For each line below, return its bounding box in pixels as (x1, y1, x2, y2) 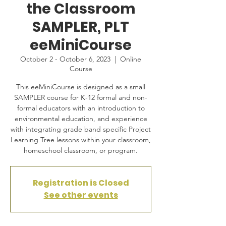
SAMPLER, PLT (32, 17, 129, 37)
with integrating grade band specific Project (11, 125, 151, 134)
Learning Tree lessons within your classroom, (11, 135, 151, 144)
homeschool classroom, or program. (24, 146, 138, 155)
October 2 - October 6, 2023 (20, 54, 110, 64)
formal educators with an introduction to (17, 103, 145, 112)
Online (120, 54, 141, 64)
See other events (43, 189, 118, 201)
